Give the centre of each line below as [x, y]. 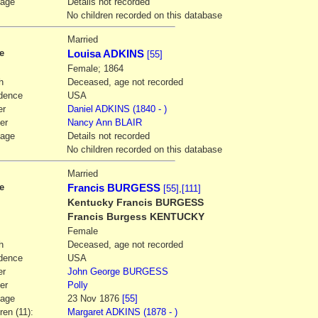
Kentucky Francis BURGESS [135, 202]
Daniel [80, 109]
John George [93, 271]
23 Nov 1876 [94, 298]
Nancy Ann [89, 122]
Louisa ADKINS [105, 54]
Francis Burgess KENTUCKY [136, 216]
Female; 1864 [95, 68]
